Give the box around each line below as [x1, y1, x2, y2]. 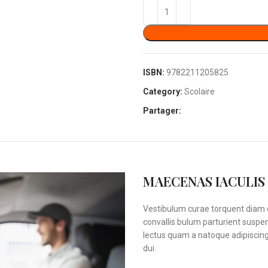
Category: [143, 87, 182, 96]
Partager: [143, 106, 181, 115]
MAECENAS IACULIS [143, 172, 265, 190]
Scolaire [184, 87, 215, 96]
